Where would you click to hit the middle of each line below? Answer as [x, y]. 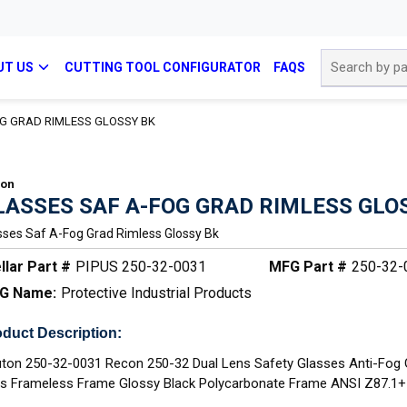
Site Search [352, 57]
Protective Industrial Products [157, 293]
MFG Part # [308, 267]
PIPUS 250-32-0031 [141, 267]
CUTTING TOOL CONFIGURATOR [162, 67]
